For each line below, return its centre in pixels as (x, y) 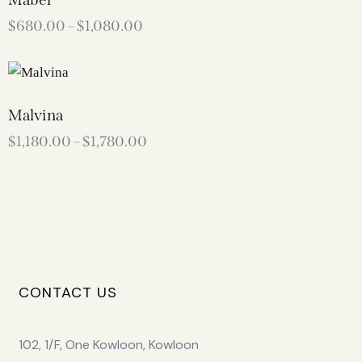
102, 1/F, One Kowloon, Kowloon (108, 344)
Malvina (36, 115)
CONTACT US (67, 292)
